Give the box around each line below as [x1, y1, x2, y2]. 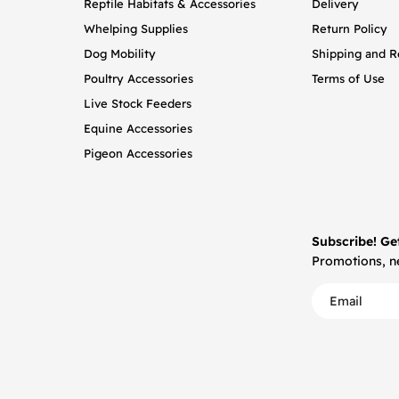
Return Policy [312, 21, 387, 37]
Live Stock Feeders [84, 96, 191, 111]
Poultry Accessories [84, 71, 193, 86]
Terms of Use [312, 71, 385, 86]
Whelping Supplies [84, 21, 188, 37]
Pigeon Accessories [84, 146, 192, 161]
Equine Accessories [84, 121, 192, 136]
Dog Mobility [84, 46, 156, 61]
